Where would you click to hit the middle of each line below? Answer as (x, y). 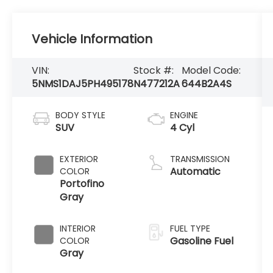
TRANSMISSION (200, 159)
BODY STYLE (81, 115)
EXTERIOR (79, 159)
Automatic (195, 171)
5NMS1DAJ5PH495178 (83, 83)
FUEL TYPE (190, 228)
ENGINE (184, 115)
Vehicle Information (92, 39)
